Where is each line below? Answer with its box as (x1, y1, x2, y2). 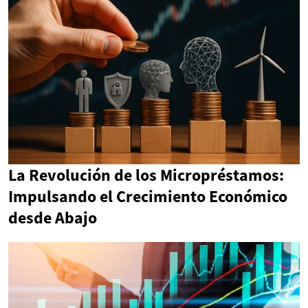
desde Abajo (8, 207, 97, 228)
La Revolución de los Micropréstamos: (8, 164, 284, 186)
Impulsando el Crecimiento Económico (8, 186, 287, 207)
